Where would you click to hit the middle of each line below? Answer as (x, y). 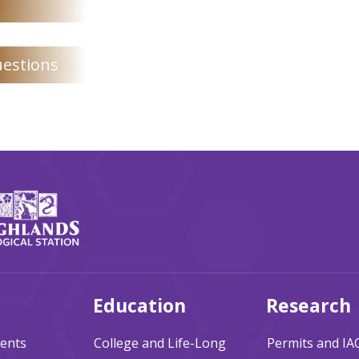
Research (308, 306)
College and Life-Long (160, 343)
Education (140, 306)
